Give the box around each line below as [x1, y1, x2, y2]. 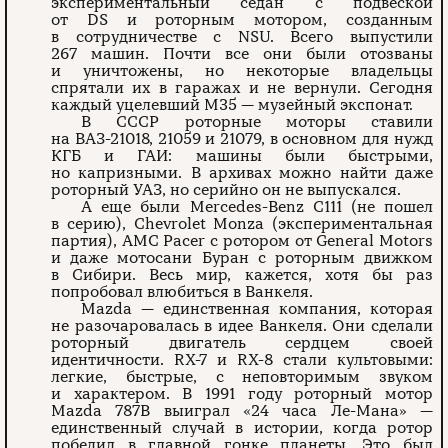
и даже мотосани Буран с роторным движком [51, 247, 433, 268]
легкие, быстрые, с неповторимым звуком [51, 366, 433, 387]
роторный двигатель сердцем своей [51, 332, 433, 353]
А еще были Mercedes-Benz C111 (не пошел [81, 196, 433, 217]
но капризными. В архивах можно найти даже [51, 162, 433, 183]
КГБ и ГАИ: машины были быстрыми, [51, 145, 433, 166]
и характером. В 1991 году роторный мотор [51, 383, 433, 404]
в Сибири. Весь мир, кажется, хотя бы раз [51, 264, 433, 285]
